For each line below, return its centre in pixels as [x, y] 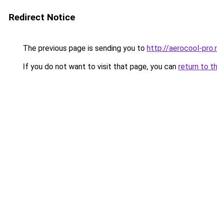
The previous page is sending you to [84, 48]
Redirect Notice [42, 17]
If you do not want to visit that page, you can [100, 67]
